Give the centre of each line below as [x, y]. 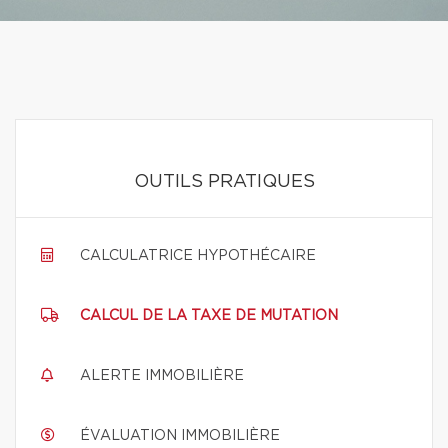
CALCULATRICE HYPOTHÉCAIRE [198, 256]
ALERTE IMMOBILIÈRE [162, 376]
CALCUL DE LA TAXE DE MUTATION [209, 316]
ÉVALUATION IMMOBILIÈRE [180, 436]
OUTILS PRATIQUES [224, 182]
